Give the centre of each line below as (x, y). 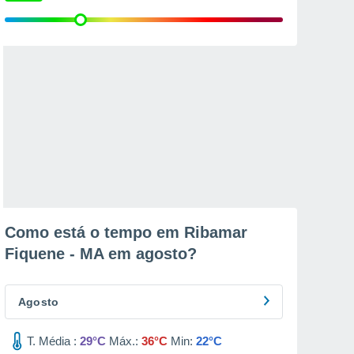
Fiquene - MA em (70, 254)
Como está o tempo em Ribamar (126, 232)
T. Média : (52, 341)
